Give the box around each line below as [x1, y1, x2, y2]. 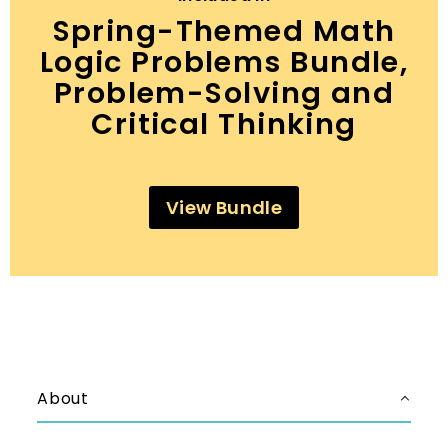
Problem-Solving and [53, 73, 395, 114]
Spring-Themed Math [52, 11, 396, 52]
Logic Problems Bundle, [39, 42, 409, 83]
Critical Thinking [91, 104, 357, 145]
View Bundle [165, 195, 283, 221]
